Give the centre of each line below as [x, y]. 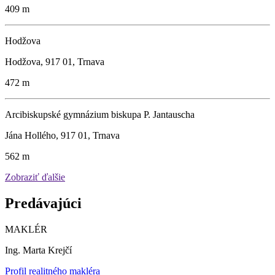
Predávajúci [43, 203]
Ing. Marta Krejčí [38, 250]
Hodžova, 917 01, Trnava [55, 61]
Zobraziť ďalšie [35, 177]
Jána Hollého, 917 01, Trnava [62, 135]
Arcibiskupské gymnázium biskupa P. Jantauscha [100, 114]
